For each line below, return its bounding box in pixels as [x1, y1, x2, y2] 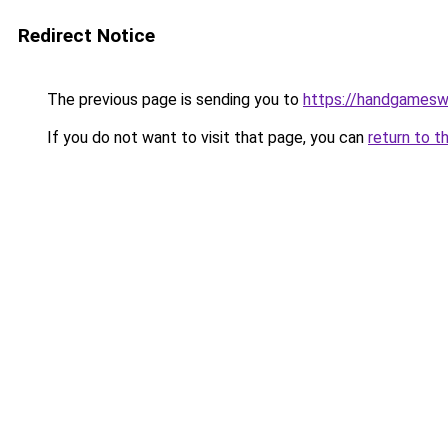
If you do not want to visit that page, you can [43, 128, 368, 147]
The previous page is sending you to [43, 90, 303, 109]
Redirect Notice [18, 24, 155, 47]
